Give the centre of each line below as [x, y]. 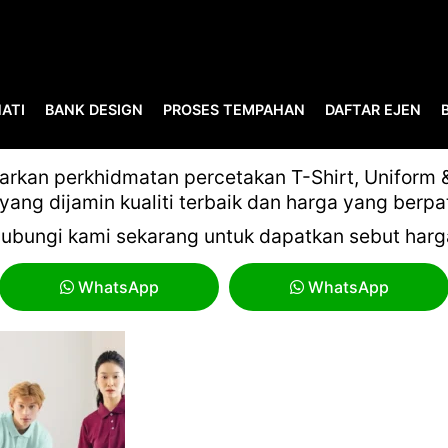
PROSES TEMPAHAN [234, 109]
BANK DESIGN [94, 109]
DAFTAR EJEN [373, 109]
